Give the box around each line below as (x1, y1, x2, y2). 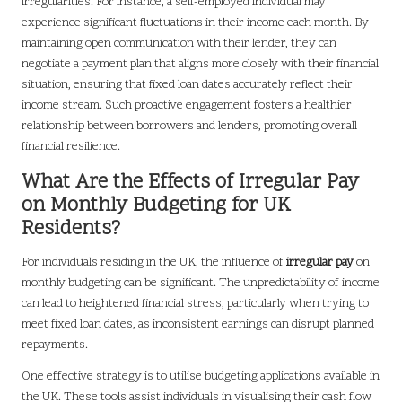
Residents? (22, 215, 120, 244)
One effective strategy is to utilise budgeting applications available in (22, 368, 380, 386)
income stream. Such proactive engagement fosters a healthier (22, 97, 352, 115)
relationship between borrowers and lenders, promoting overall (22, 118, 357, 135)
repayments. (22, 336, 88, 354)
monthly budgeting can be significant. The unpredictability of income (22, 275, 380, 293)
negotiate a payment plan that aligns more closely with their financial (22, 56, 379, 74)
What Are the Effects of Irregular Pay (22, 169, 359, 197)
